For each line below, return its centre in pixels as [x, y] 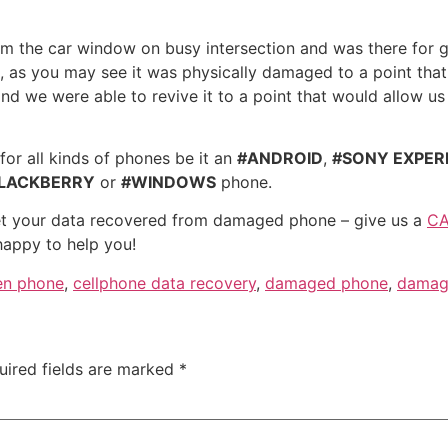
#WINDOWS [168, 181]
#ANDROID [280, 157]
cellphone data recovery [164, 282]
